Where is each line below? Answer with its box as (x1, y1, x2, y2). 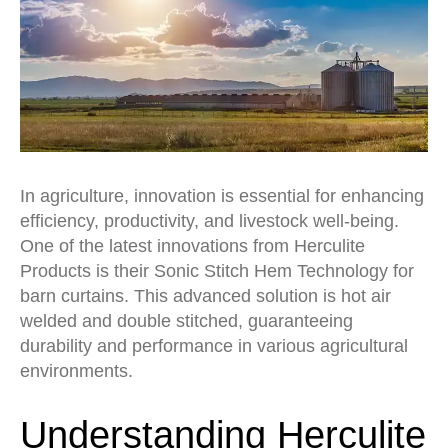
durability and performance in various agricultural (20, 336, 408, 357)
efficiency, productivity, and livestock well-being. (20, 211, 399, 232)
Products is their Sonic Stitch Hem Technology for (20, 261, 414, 282)
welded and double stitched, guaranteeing (20, 311, 353, 332)
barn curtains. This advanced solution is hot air (20, 286, 391, 307)
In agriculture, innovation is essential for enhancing (20, 186, 424, 207)
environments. (20, 361, 133, 382)
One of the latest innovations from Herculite (20, 236, 365, 257)
